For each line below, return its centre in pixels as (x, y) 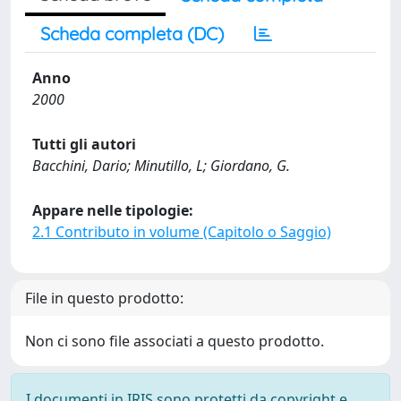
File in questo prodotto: (104, 298)
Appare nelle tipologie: (113, 210)
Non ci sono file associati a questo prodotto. (175, 341)
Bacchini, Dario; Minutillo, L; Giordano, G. (161, 166)
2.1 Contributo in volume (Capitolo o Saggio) (182, 232)
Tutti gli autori (84, 144)
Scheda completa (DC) (132, 34)
